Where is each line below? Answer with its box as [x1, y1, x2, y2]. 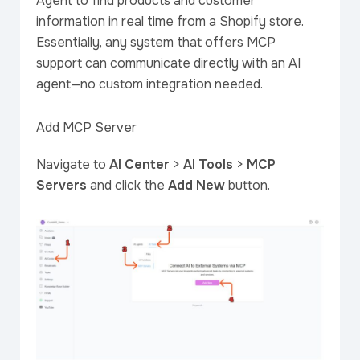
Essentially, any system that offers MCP [36, 34, 276, 51]
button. [225, 177, 270, 194]
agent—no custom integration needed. [36, 76, 263, 92]
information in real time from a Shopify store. [36, 13, 304, 30]
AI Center [109, 156, 170, 173]
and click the [87, 177, 168, 194]
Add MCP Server [36, 119, 137, 136]
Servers [36, 177, 87, 194]
